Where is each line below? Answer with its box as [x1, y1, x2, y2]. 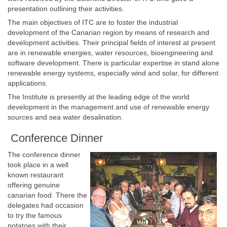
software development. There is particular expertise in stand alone [8, 59, 219, 67]
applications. [8, 79, 48, 87]
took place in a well [8, 161, 68, 169]
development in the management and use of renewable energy [8, 103, 209, 111]
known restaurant [8, 171, 63, 179]
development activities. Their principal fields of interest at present [8, 39, 215, 47]
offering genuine [8, 181, 60, 189]
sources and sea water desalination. [8, 113, 123, 121]
